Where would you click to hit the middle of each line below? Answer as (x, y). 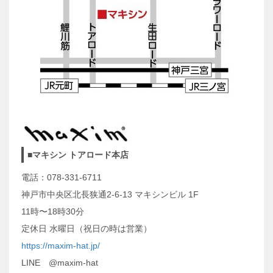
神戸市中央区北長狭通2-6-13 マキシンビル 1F (110, 194)
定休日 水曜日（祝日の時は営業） (87, 228)
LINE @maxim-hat (60, 262)
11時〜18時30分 (53, 211)
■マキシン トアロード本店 (78, 154)
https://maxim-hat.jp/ (61, 245)
